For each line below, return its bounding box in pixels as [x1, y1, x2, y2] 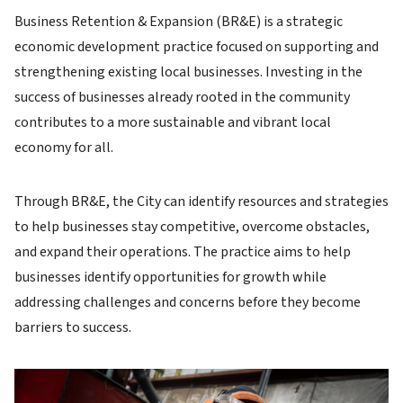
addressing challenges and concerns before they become [14, 291, 361, 312]
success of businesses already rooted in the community [14, 86, 350, 107]
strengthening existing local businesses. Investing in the [14, 61, 363, 82]
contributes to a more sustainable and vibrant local [14, 112, 331, 132]
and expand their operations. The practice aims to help [14, 241, 351, 262]
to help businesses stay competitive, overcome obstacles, [14, 216, 370, 237]
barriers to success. [14, 317, 131, 337]
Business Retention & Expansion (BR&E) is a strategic [14, 11, 343, 31]
